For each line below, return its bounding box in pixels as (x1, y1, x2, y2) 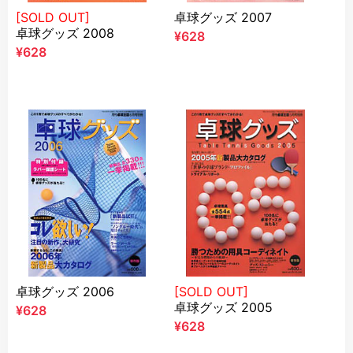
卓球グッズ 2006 (16, 310, 114, 327)
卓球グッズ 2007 (174, 36, 272, 53)
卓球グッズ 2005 (174, 326, 273, 343)
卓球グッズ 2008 (16, 52, 114, 69)
